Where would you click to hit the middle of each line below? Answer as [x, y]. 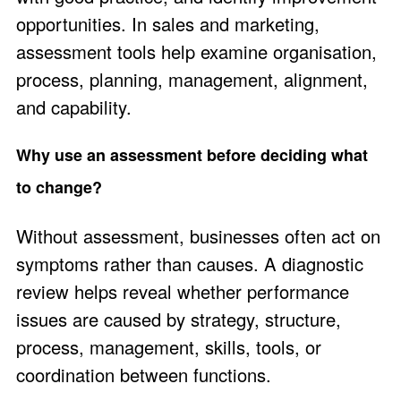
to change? [59, 188]
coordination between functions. [144, 374]
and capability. [74, 107]
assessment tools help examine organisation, [196, 52]
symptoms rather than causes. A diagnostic [190, 263]
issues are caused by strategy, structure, [179, 319]
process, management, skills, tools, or [169, 346]
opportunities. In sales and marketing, [168, 24]
